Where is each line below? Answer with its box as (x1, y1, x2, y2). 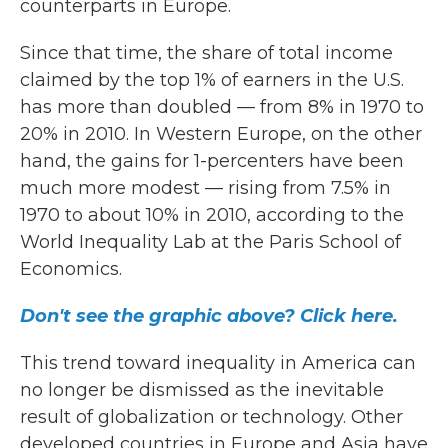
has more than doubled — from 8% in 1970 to (20, 96, 424, 118)
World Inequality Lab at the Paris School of (20, 231, 401, 253)
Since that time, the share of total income (20, 42, 393, 64)
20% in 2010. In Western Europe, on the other (20, 123, 422, 145)
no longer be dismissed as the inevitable (20, 379, 384, 401)
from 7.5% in (283, 177, 391, 199)
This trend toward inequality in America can (20, 352, 416, 374)
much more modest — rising (20, 177, 278, 199)
